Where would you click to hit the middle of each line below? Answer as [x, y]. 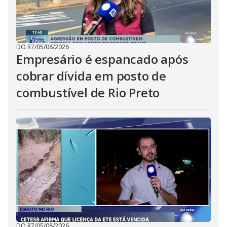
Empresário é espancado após [102, 59]
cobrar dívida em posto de [91, 76]
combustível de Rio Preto [88, 92]
